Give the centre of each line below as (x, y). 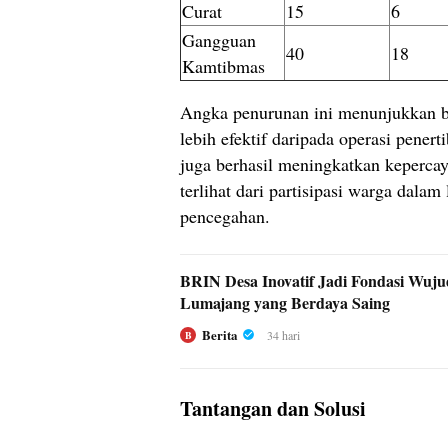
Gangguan (219, 39)
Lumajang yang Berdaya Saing (285, 302)
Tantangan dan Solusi (273, 408)
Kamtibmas (223, 65)
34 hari (283, 334)
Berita (220, 334)
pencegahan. (225, 215)
